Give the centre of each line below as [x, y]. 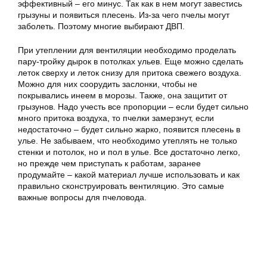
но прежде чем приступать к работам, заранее [109, 163]
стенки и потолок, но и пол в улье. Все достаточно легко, [129, 152]
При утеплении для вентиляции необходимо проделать [127, 50]
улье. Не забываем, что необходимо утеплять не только [128, 141]
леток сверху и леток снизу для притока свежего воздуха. [130, 73]
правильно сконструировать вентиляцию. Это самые [121, 186]
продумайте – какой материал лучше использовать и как [129, 175]
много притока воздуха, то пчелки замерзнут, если [116, 118]
